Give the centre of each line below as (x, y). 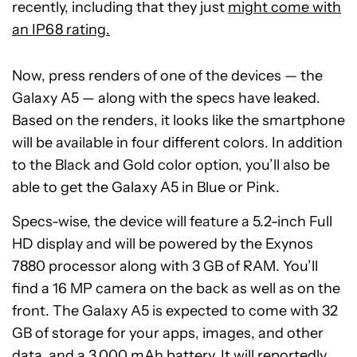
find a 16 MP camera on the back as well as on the (176, 288)
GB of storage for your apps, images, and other (168, 333)
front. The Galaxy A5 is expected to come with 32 (175, 310)
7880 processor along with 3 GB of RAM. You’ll (165, 266)
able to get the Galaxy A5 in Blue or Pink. (146, 187)
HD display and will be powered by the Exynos (163, 243)
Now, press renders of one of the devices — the (167, 75)
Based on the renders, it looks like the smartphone (178, 120)
